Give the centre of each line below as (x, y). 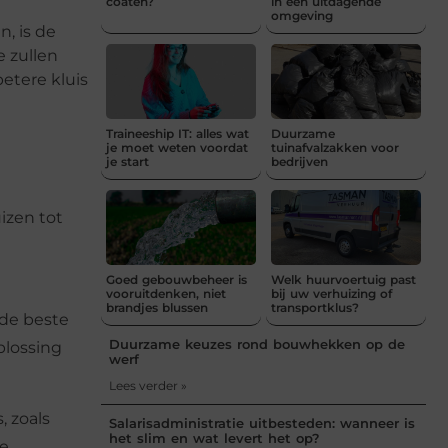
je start (127, 161)
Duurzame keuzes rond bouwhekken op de (257, 343)
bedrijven (299, 161)
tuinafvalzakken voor (335, 147)
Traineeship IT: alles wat (177, 133)
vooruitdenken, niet (166, 293)
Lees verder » (148, 385)
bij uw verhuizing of (331, 293)
